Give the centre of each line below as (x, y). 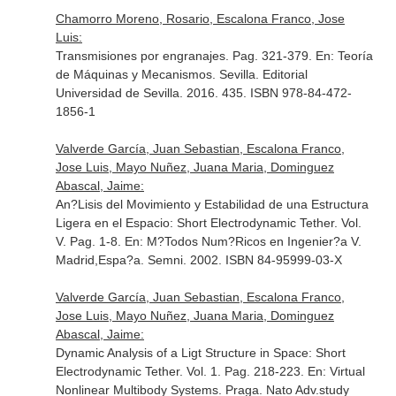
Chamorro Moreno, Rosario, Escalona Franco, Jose (200, 19)
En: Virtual (336, 371)
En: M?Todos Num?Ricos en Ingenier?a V (241, 241)
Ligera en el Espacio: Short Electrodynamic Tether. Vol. (208, 223)
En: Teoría (344, 56)
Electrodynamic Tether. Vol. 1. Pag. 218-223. (181, 371)
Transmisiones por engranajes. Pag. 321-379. (185, 56)
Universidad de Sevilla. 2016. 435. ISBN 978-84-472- (203, 93)
